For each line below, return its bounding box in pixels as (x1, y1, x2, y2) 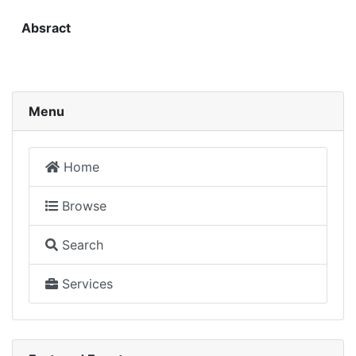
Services (58, 275, 113, 292)
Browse (58, 197, 106, 214)
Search (58, 236, 103, 253)
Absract (21, 19, 71, 36)
